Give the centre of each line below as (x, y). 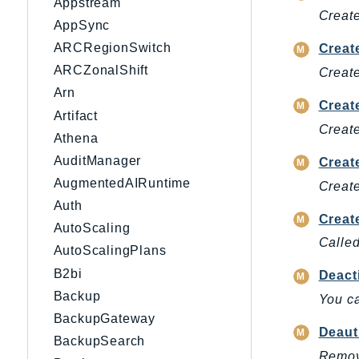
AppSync (82, 25)
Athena (76, 138)
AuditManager (97, 160)
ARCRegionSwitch (112, 48)
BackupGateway (104, 318)
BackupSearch (99, 341)
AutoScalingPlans (110, 251)
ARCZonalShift (101, 71)
